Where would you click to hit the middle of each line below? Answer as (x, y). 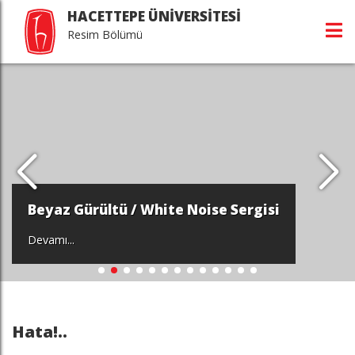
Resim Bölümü (105, 34)
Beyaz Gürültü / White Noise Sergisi (154, 210)
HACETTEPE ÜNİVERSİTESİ (154, 16)
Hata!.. (40, 331)
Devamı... (51, 240)
